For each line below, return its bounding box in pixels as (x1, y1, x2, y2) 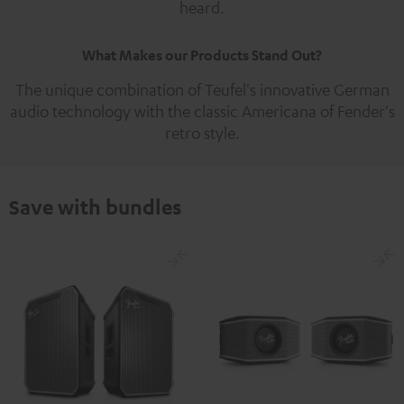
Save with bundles (9, 194, 182, 220)
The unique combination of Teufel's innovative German (14, 79, 390, 100)
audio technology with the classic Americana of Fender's (9, 101, 395, 122)
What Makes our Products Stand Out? (82, 46, 322, 65)
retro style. (164, 123, 240, 143)
